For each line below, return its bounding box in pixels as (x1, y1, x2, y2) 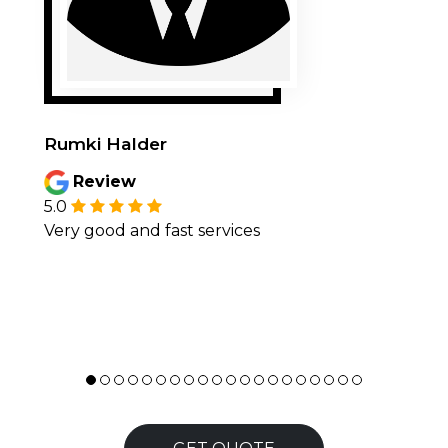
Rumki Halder (44, 133, 167, 154)
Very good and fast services (44, 221, 260, 241)
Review (72, 172, 136, 191)
